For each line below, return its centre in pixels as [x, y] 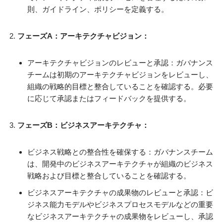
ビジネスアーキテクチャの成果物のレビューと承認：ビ [120, 193]
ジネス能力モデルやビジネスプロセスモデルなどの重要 [120, 205]
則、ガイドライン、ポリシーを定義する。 [98, 9]
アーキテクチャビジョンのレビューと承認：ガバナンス [120, 63]
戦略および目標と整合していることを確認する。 [109, 176]
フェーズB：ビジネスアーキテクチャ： [83, 125]
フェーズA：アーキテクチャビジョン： [83, 36]
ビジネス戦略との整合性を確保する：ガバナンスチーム [120, 152]
